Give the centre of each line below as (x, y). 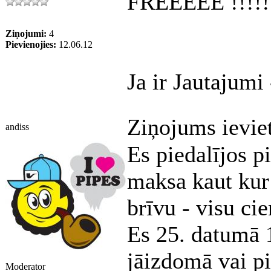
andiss (17, 127)
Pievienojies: (31, 44)
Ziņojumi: (26, 34)
